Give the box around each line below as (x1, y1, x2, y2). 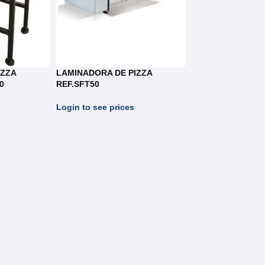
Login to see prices (56, 102, 134, 112)
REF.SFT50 (56, 79, 99, 89)
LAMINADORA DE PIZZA (56, 67, 152, 77)
